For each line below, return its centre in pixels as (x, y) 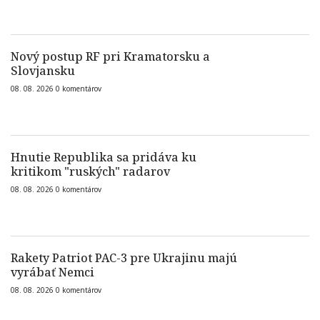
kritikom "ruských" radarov (90, 171)
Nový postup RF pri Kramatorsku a (110, 56)
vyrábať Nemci (52, 272)
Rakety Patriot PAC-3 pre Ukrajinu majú (124, 258)
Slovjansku (43, 71)
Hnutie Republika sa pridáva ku (104, 157)
